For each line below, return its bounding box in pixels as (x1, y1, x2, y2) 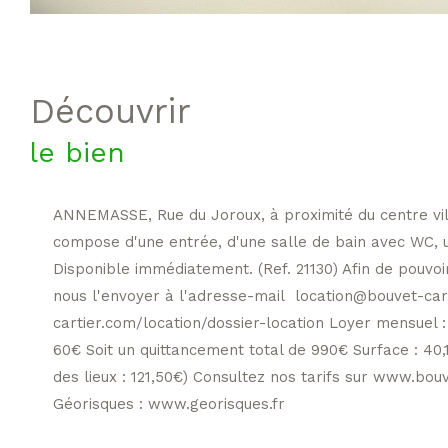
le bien (30, 135, 125, 169)
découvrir (55, 90, 191, 131)
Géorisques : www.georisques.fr (52, 394, 285, 413)
